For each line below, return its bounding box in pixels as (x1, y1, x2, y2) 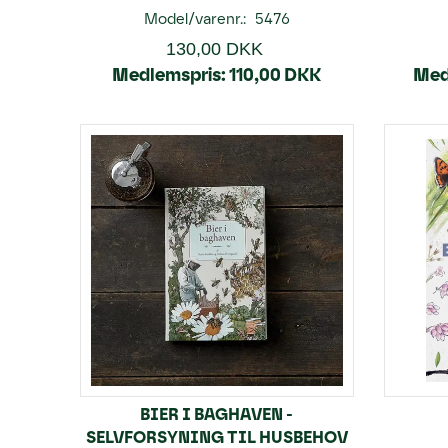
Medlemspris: (112, 63, 227, 86)
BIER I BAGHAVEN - (140, 404, 294, 424)
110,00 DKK (229, 63, 322, 86)
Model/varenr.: (143, 9, 250, 28)
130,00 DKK (165, 38, 263, 59)
